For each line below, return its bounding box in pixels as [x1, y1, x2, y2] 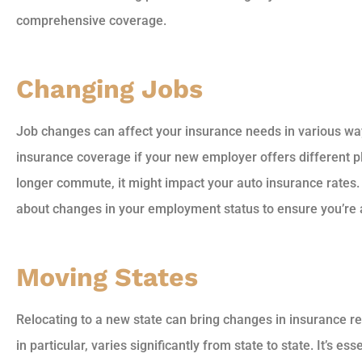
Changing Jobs [16, 73, 203, 104]
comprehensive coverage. [16, 12, 166, 28]
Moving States [16, 261, 198, 293]
